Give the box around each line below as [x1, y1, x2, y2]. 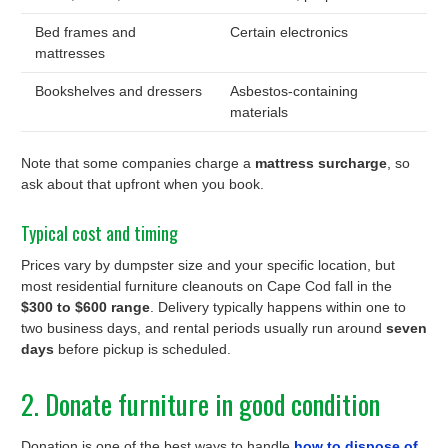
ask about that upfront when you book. [21, 175, 264, 192]
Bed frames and [35, 23, 136, 40]
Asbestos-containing [230, 82, 358, 99]
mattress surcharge [255, 154, 387, 171]
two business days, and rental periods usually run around [21, 319, 386, 336]
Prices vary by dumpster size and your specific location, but [21, 256, 395, 273]
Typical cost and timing [21, 219, 178, 246]
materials [230, 103, 288, 120]
